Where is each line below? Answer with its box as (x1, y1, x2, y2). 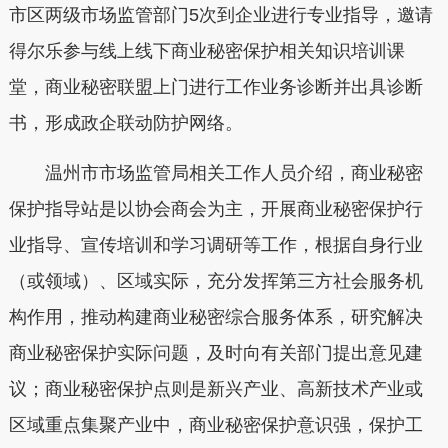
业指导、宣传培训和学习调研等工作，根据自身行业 (8, 234, 423, 255)
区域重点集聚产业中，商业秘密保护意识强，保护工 (8, 414, 423, 435)
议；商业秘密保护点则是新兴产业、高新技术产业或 (8, 378, 423, 399)
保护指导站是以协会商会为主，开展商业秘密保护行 (8, 198, 423, 219)
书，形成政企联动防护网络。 (8, 113, 243, 134)
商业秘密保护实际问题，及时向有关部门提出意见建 (8, 342, 423, 363)
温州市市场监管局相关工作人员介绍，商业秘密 (8, 162, 423, 183)
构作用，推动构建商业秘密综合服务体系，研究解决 (8, 306, 423, 327)
